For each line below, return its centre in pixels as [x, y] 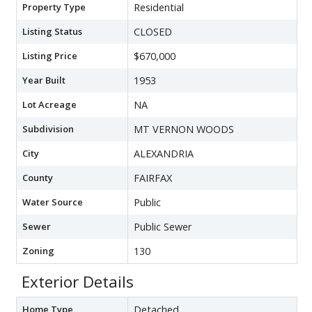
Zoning [38, 250]
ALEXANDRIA [164, 153]
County [38, 177]
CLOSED [153, 31]
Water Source [53, 202]
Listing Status [52, 31]
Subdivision [48, 128]
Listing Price [50, 55]
